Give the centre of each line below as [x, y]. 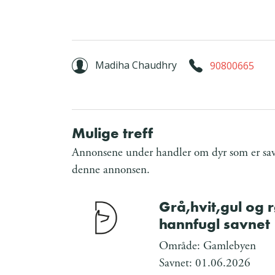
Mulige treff [112, 133]
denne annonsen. [111, 170]
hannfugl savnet [215, 224]
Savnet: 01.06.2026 [205, 263]
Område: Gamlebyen [208, 246]
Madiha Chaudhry [136, 65]
